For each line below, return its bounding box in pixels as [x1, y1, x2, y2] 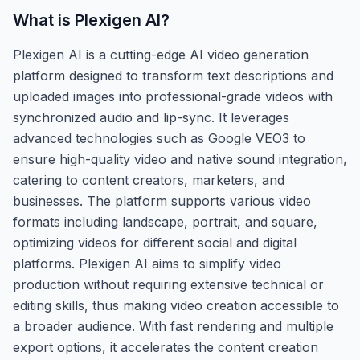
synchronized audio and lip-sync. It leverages [13, 108, 289, 125]
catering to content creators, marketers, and [13, 171, 284, 188]
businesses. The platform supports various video [13, 192, 311, 209]
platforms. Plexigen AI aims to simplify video [13, 255, 281, 272]
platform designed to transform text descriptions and [13, 67, 333, 84]
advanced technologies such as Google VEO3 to [13, 129, 305, 146]
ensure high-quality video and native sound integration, [13, 150, 347, 167]
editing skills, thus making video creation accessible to [13, 297, 339, 313]
